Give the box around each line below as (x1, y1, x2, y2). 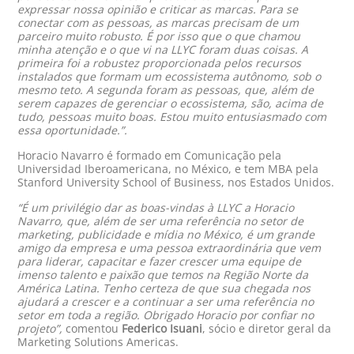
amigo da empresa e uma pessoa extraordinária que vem (17, 239, 322, 255)
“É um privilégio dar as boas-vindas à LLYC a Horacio (17, 199, 295, 215)
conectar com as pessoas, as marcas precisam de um (17, 14, 299, 30)
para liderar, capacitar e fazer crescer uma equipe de (17, 253, 302, 269)
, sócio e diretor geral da (202, 320, 332, 336)
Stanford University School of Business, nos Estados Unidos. (17, 174, 335, 190)
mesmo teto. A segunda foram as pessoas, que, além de (17, 81, 314, 97)
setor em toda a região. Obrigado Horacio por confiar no (17, 307, 314, 322)
